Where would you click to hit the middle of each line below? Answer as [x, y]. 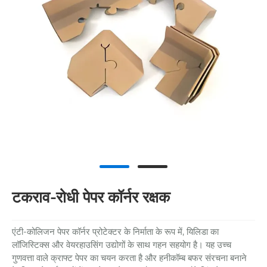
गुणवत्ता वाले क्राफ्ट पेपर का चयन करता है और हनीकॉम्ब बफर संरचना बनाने [129, 258]
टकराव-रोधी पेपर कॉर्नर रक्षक [91, 197]
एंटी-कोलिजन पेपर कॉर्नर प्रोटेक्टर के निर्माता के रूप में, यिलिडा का [115, 232]
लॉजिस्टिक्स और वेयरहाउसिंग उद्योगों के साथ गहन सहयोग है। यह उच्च [122, 245]
